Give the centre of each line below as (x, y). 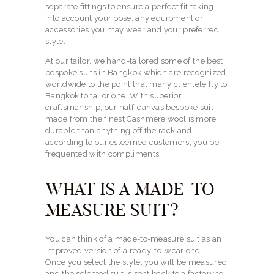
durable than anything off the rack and (119, 131)
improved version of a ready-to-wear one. (124, 251)
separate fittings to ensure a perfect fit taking (130, 7)
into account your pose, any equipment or (124, 18)
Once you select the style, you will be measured (136, 262)
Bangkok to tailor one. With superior (113, 96)
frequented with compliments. (103, 154)
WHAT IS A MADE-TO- (134, 190)
